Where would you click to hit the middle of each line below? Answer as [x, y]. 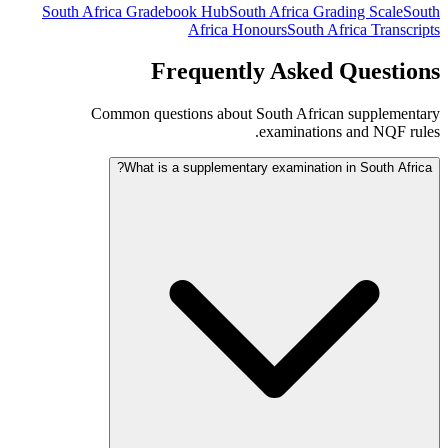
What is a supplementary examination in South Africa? [278, 168]
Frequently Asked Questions [295, 71]
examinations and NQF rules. [349, 132]
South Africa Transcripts [363, 29]
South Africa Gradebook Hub [135, 11]
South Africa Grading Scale [316, 11]
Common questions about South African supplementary [265, 114]
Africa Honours [237, 29]
